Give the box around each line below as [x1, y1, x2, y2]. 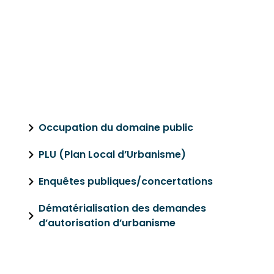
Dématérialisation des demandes [38, 201, 206, 215]
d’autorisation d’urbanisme [38, 216, 176, 230]
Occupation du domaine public [38, 120, 193, 135]
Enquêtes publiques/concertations [38, 174, 213, 188]
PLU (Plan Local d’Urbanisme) [38, 147, 186, 161]
